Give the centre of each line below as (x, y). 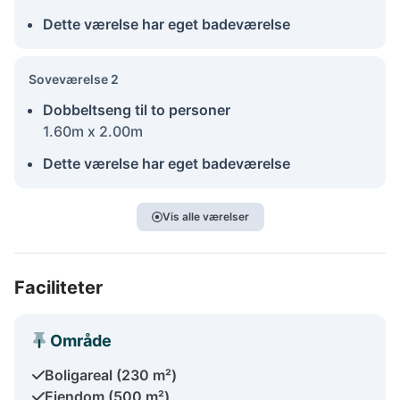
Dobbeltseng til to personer (137, 109)
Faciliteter (58, 287)
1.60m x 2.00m (93, 131)
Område (81, 340)
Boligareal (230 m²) (111, 375)
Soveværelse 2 (74, 79)
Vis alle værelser (205, 216)
